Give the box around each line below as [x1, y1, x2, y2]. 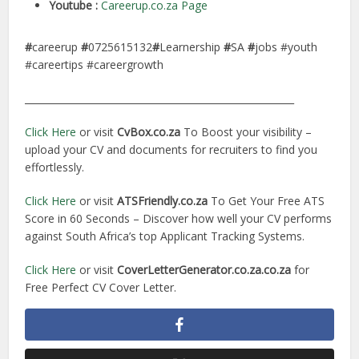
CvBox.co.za [117, 124, 181, 140]
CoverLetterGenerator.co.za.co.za [117, 262, 292, 278]
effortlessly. [25, 159, 85, 175]
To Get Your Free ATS [208, 193, 325, 209]
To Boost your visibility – [180, 124, 313, 140]
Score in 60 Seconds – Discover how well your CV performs [25, 211, 333, 227]
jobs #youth [255, 39, 318, 55]
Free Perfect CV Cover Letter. [25, 280, 177, 296]
